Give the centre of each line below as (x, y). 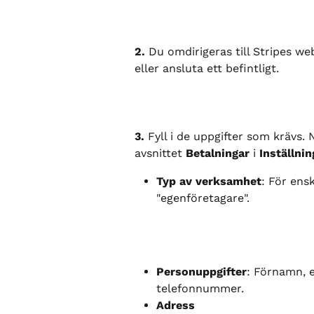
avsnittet (160, 153)
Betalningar (218, 153)
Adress (176, 305)
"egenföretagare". (203, 198)
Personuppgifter (202, 271)
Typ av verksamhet (209, 182)
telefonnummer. (200, 288)
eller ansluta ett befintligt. (207, 69)
